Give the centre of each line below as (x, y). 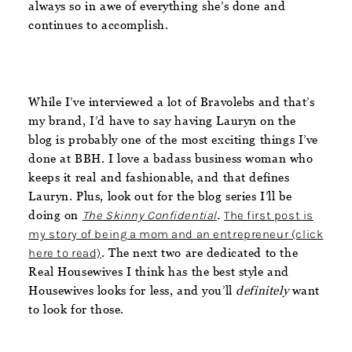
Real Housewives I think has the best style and (159, 272)
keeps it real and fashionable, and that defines (159, 178)
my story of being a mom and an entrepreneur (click (176, 235)
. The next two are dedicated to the (200, 253)
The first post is (269, 216)
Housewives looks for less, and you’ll (132, 291)
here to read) (65, 253)
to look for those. (76, 310)
